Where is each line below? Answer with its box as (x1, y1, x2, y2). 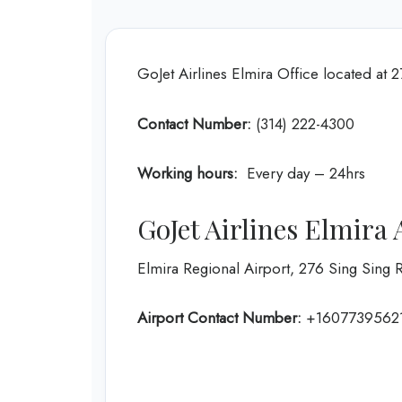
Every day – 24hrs (242, 162, 365, 184)
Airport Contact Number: (137, 307, 301, 328)
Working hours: (137, 162, 242, 184)
